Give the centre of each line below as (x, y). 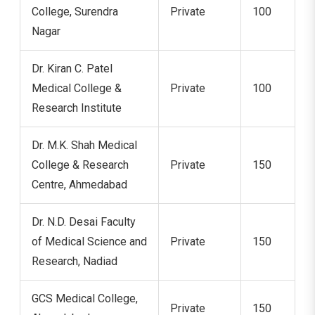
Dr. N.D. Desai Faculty (84, 221)
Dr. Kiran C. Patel (72, 68)
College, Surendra (75, 11)
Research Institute (77, 108)
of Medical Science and (89, 241)
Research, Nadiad (75, 261)
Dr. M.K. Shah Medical (84, 145)
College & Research (80, 165)
